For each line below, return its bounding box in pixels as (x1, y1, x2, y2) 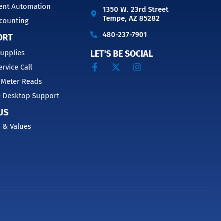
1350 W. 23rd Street (102, 4, 169, 14)
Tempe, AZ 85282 (102, 13, 160, 23)
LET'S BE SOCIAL (90, 48, 153, 60)
